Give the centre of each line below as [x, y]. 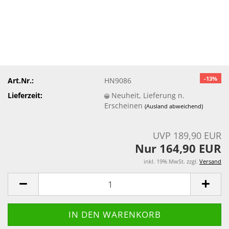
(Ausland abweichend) [174, 106]
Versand [210, 161]
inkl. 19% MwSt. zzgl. [171, 161]
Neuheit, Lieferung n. [148, 95]
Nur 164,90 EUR [178, 148]
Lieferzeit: [25, 95]
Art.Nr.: [21, 80]
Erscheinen [125, 105]
